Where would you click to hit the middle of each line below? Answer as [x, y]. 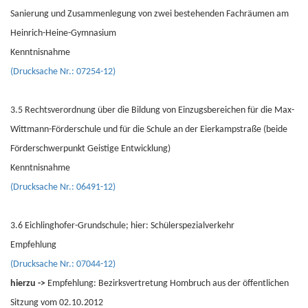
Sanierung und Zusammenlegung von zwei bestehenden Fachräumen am [150, 14]
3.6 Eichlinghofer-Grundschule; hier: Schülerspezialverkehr [122, 226]
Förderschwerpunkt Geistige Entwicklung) [90, 149]
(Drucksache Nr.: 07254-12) [63, 72]
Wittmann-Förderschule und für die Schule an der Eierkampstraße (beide [149, 130]
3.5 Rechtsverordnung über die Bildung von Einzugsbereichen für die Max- [152, 110]
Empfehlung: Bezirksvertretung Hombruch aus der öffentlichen [168, 284]
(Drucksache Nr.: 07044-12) [63, 264]
